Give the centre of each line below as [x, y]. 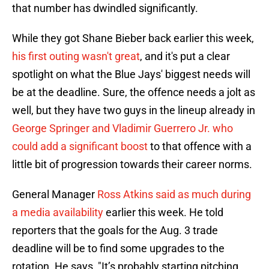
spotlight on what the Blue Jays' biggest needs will [131, 74]
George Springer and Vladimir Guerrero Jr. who [122, 128]
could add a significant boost [80, 147]
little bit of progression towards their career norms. [132, 165]
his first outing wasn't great [76, 56]
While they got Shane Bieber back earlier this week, [133, 38]
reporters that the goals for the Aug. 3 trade [115, 231]
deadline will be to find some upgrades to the [118, 249]
